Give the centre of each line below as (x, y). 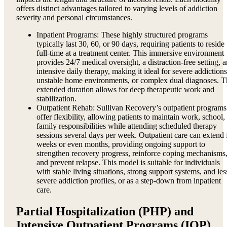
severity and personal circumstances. (74, 18)
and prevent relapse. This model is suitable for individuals (128, 163)
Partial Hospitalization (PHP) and (105, 212)
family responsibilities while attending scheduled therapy (127, 126)
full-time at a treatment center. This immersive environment (130, 53)
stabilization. (56, 99)
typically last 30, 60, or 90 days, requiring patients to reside (130, 44)
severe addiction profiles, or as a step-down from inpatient (129, 181)
